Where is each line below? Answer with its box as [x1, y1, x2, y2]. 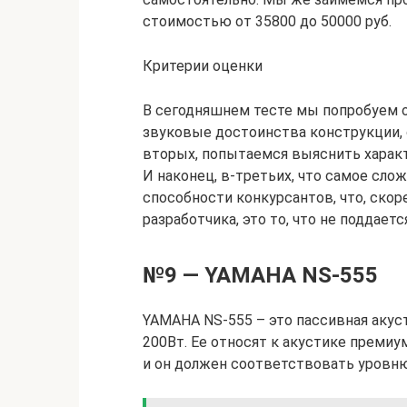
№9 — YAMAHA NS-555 [143, 263, 378, 288]
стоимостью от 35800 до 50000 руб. [143, 13, 392, 30]
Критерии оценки [143, 57, 263, 74]
